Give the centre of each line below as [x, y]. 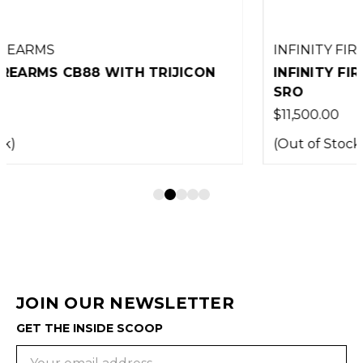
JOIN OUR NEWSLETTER [125, 303]
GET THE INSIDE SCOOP [90, 328]
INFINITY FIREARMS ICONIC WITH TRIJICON [205, 72]
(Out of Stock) [99, 143]
